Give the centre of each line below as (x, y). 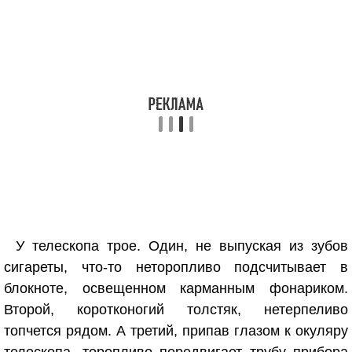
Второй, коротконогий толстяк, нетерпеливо (176, 310)
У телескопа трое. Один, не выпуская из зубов (182, 246)
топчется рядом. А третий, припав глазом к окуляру (176, 331)
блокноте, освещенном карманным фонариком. (176, 288)
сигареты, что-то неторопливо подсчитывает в (176, 267)
